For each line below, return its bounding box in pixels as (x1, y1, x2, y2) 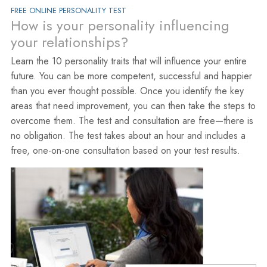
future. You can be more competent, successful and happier (10, 69, 252, 83)
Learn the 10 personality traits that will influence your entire (10, 54, 247, 68)
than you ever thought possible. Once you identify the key (10, 83, 244, 98)
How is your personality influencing (10, 14, 229, 36)
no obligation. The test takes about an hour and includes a (10, 128, 246, 142)
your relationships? (10, 31, 128, 52)
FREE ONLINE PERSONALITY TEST (10, 4, 126, 16)
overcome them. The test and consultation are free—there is (10, 113, 253, 128)
